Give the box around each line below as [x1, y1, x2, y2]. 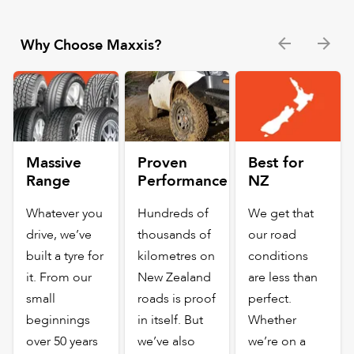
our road [248, 225, 297, 243]
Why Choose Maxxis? [21, 35, 162, 55]
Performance [137, 170, 228, 191]
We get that [248, 204, 314, 222]
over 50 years [26, 332, 99, 350]
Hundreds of [137, 204, 209, 222]
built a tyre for [26, 247, 104, 265]
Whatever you [26, 204, 104, 222]
